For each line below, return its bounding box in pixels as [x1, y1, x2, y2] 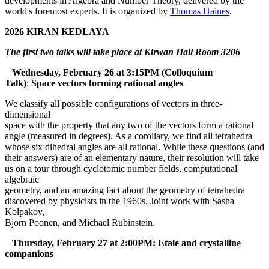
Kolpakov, [5, 207, 44, 217]
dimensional [5, 109, 50, 120]
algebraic [5, 174, 39, 185]
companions [5, 249, 53, 259]
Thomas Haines [170, 6, 229, 17]
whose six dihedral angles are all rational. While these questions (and [5, 142, 264, 153]
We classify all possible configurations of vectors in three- [5, 98, 222, 109]
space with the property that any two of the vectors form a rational [5, 120, 253, 131]
